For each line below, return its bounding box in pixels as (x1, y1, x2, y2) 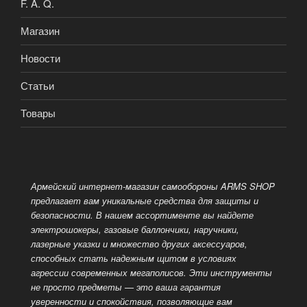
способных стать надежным (30, 251, 157, 265)
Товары (21, 106, 56, 121)
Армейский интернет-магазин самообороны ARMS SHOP (30, 179, 275, 193)
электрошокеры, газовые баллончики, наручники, (30, 222, 239, 236)
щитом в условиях (156, 251, 236, 265)
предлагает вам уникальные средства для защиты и (30, 193, 258, 207)
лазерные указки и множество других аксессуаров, (30, 236, 247, 250)
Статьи (21, 78, 54, 93)
